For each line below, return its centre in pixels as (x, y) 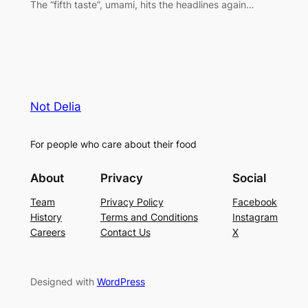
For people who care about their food (113, 144)
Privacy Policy (132, 202)
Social (250, 178)
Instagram (255, 217)
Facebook (255, 202)
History (46, 217)
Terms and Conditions (149, 217)
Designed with (63, 282)
